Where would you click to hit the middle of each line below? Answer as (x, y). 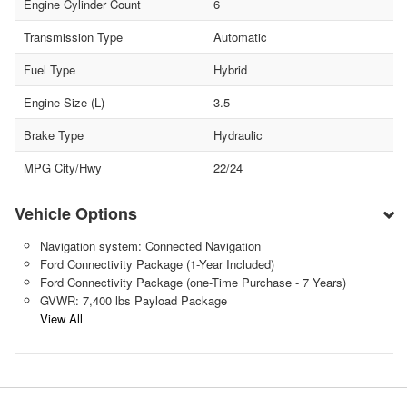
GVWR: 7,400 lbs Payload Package (133, 300)
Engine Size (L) (64, 102)
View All (61, 318)
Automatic (240, 36)
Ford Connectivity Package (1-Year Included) (157, 263)
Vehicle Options (76, 213)
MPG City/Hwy (63, 167)
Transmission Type (73, 36)
